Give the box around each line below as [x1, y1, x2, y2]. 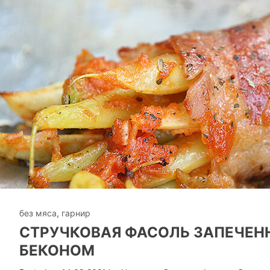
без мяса [19, 208, 57, 218]
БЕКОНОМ [19, 242, 95, 259]
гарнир [61, 208, 90, 218]
